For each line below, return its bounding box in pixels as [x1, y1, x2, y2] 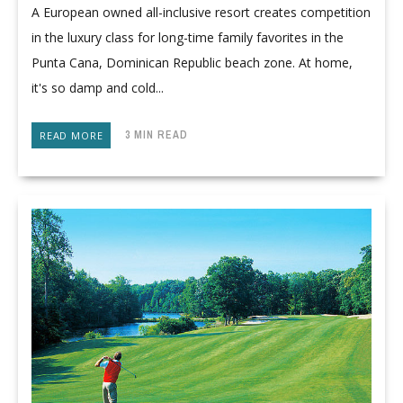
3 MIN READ [111, 127, 189, 142]
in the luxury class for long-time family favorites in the [31, 29, 344, 47]
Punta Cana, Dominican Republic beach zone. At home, [31, 54, 353, 72]
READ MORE [40, 129, 103, 143]
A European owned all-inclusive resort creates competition [31, 4, 371, 22]
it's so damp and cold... [31, 79, 164, 97]
